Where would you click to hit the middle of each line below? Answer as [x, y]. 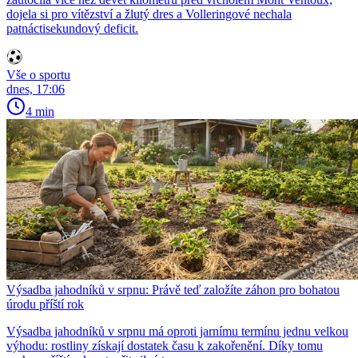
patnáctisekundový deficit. [72, 29]
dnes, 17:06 [36, 89]
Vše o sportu [38, 75]
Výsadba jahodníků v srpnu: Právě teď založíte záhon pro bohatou [173, 290]
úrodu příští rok [45, 304]
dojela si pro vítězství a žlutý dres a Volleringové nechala [149, 14]
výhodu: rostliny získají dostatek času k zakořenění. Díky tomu [165, 346]
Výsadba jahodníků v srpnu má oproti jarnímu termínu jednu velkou [177, 332]
